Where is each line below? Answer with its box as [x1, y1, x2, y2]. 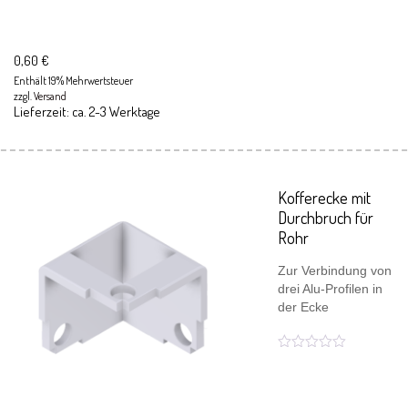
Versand [34, 89, 66, 103]
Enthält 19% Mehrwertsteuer [14, 74, 133, 87]
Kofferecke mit [278, 188, 371, 208]
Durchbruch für [278, 208, 373, 228]
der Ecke [278, 300, 329, 314]
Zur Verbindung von [278, 263, 392, 278]
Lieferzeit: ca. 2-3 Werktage [14, 103, 160, 120]
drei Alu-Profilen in [278, 281, 382, 296]
